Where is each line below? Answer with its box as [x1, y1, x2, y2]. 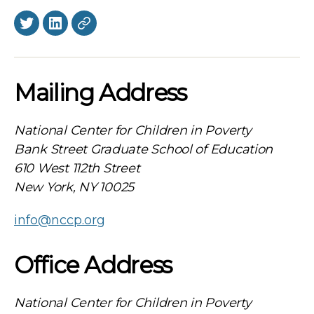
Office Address [14, 251, 172, 280]
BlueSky [83, 23, 133, 39]
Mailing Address [14, 78, 186, 107]
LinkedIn [54, 23, 108, 39]
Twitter [25, 23, 69, 39]
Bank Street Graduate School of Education [14, 142, 273, 158]
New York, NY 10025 [14, 179, 135, 196]
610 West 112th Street [14, 161, 140, 177]
